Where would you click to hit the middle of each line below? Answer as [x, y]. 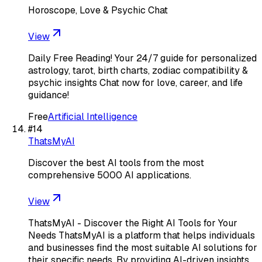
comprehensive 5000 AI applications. [110, 175]
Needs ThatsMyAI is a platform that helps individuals [142, 235]
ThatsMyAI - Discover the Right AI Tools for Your [133, 223]
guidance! [49, 95]
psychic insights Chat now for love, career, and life [135, 82]
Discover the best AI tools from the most [116, 163]
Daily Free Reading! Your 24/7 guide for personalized [142, 58]
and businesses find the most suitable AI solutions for [143, 247]
